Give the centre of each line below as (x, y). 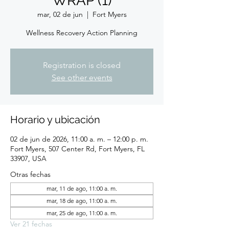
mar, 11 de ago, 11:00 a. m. (82, 188)
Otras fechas (30, 174)
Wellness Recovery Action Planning (82, 33)
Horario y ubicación (55, 120)
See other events (82, 77)
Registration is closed (82, 65)
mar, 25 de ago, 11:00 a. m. (82, 213)
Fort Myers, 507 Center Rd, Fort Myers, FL (77, 149)
